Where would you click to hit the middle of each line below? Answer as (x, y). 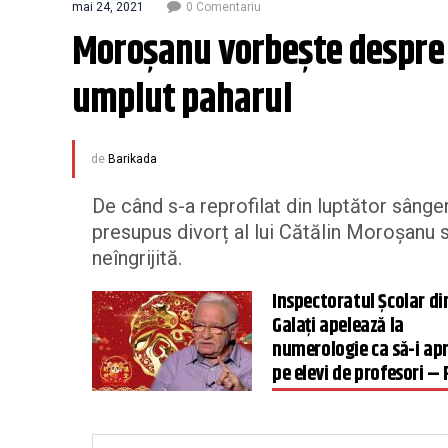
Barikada (132, 159)
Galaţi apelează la (338, 326)
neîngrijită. (137, 258)
